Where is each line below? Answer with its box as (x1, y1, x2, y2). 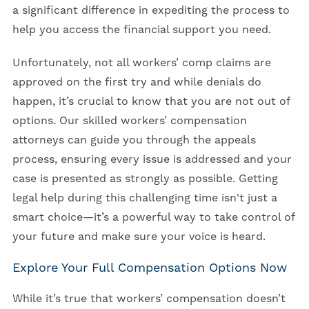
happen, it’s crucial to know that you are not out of (12, 94, 290, 109)
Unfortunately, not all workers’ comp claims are (12, 56, 271, 70)
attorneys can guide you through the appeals (12, 133, 256, 148)
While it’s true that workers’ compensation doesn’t (12, 292, 286, 306)
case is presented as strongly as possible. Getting (12, 172, 278, 186)
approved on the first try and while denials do (12, 75, 261, 90)
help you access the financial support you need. (12, 23, 275, 37)
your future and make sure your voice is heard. (12, 230, 266, 244)
